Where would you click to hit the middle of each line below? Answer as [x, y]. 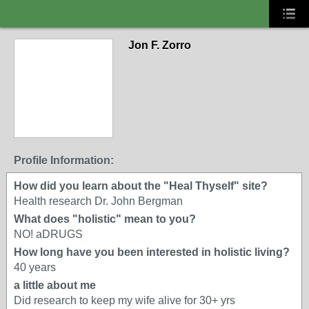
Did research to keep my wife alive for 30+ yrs [124, 300]
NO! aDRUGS [48, 234]
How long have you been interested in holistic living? [152, 252]
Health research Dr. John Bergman [98, 201]
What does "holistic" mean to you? [105, 219]
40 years [35, 267]
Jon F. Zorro [160, 45]
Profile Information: [64, 160]
